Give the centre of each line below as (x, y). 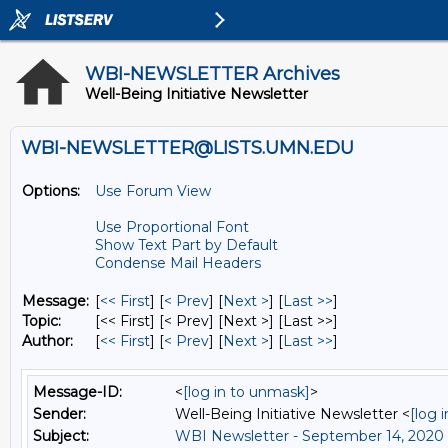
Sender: (59, 414)
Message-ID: (77, 392)
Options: (51, 191)
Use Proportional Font (172, 227)
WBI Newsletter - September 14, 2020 (309, 436)
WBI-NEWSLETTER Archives (212, 74)
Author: (47, 341)
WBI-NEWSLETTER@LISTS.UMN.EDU (187, 148)
